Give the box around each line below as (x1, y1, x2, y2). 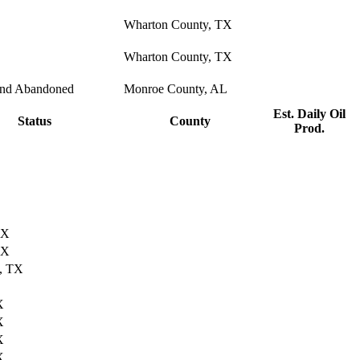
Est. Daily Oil (273, 107, 346, 121)
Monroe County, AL (124, 82, 227, 96)
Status (18, 114, 51, 129)
